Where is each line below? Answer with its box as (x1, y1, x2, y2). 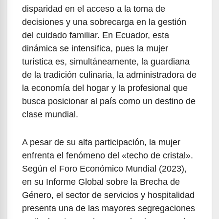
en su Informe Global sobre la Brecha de (22, 177, 180, 187)
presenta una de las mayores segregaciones (22, 203, 195, 214)
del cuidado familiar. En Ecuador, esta (22, 30, 169, 41)
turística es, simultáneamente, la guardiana (22, 57, 190, 67)
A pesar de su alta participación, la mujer (22, 137, 180, 148)
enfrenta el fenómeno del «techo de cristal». (22, 151, 193, 161)
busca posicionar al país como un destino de (22, 96, 196, 107)
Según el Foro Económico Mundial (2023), (22, 164, 187, 174)
